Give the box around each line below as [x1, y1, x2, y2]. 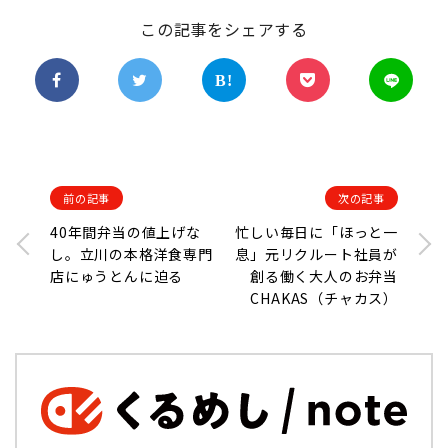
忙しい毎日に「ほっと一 [235, 221, 398, 242]
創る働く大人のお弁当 [250, 265, 398, 286]
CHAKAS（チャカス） [250, 287, 398, 308]
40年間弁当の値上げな [50, 221, 201, 242]
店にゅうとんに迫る [50, 265, 184, 286]
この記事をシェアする [140, 16, 308, 41]
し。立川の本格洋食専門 [50, 243, 213, 264]
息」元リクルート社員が [235, 243, 398, 264]
